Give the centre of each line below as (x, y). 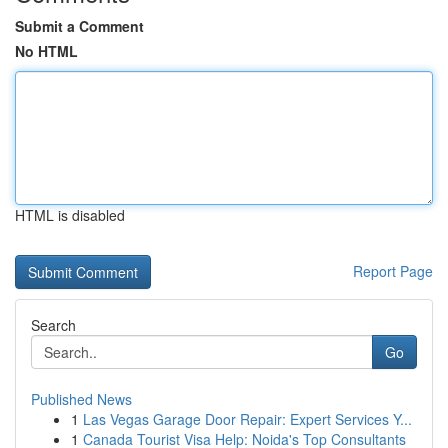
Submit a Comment (79, 26)
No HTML (46, 51)
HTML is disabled (70, 215)
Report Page (393, 271)
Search (53, 325)
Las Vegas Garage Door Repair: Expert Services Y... (247, 419)
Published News (81, 399)
